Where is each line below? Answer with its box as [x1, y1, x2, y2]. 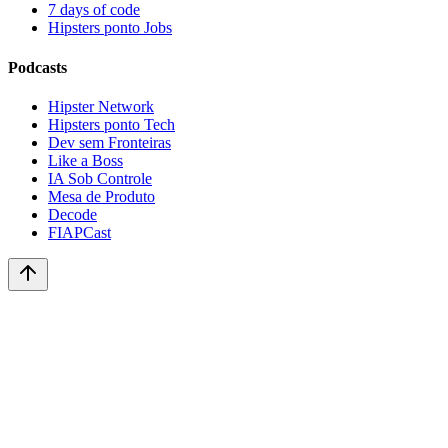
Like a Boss [48, 151, 123, 169]
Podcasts [8, 58, 67, 76]
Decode [48, 205, 97, 223]
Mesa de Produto [48, 187, 155, 205]
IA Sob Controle [48, 169, 152, 187]
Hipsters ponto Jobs [48, 19, 172, 37]
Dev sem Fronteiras [48, 133, 171, 151]
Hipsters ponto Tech [48, 115, 175, 133]
